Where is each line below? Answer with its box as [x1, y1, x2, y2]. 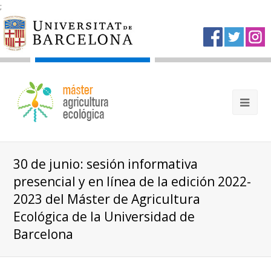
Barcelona [13, 225, 74, 243]
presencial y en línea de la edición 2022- [13, 172, 252, 190]
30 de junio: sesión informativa [13, 155, 198, 172]
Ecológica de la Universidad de [13, 207, 195, 225]
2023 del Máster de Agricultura [13, 190, 201, 207]
